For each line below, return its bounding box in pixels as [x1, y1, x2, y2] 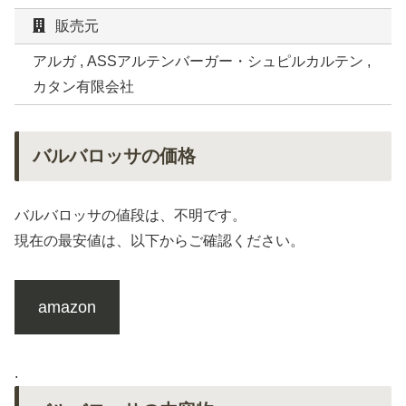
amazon [37, 297, 96, 316]
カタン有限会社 [33, 79, 134, 95]
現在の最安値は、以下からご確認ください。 [14, 233, 304, 249]
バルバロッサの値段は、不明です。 [14, 208, 246, 224]
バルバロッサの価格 [33, 146, 196, 167]
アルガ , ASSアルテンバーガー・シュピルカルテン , [33, 53, 371, 70]
